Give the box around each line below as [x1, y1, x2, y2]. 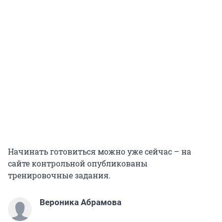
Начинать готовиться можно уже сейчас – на [8, 146, 191, 157]
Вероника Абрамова [40, 197, 121, 208]
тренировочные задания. [8, 170, 111, 181]
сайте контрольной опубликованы [8, 158, 148, 169]
